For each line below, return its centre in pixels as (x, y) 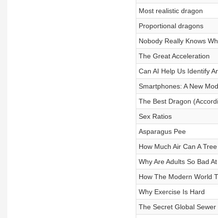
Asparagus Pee (162, 131)
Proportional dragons (171, 26)
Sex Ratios (155, 116)
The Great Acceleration (174, 56)
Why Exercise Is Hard (172, 192)
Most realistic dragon (171, 11)
